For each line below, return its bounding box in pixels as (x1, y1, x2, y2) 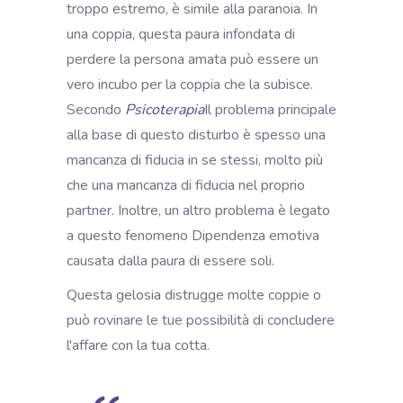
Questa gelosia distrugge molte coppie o (67, 284, 321, 305)
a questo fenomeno (67, 225, 192, 246)
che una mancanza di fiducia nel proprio (67, 175, 305, 195)
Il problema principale (204, 99, 336, 120)
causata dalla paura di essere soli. (67, 250, 274, 271)
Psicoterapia (125, 99, 204, 120)
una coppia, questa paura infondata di (67, 23, 295, 44)
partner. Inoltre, (67, 200, 161, 220)
